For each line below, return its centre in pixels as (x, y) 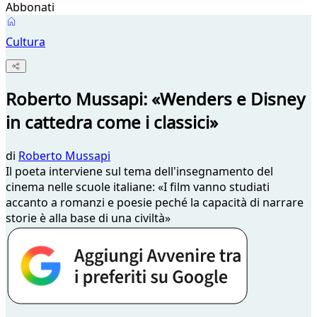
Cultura (25, 42)
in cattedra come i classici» (112, 122)
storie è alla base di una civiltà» (88, 218)
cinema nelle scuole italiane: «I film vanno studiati (138, 187)
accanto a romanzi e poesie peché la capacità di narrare (155, 203)
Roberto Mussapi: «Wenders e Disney (155, 99)
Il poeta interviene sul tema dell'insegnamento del (139, 172)
